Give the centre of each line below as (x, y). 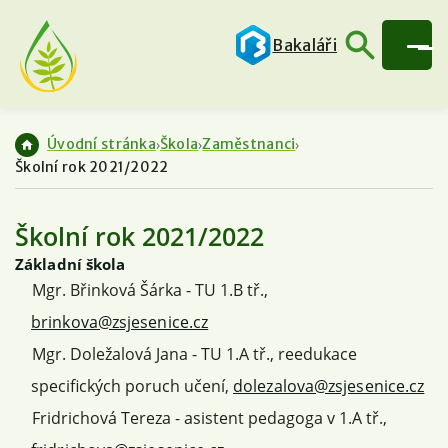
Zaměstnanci (249, 144)
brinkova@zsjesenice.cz (120, 321)
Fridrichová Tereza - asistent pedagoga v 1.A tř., (209, 417)
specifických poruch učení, (132, 385)
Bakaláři (304, 45)
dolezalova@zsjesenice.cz (329, 385)
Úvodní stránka (101, 144)
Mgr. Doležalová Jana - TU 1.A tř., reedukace (194, 353)
